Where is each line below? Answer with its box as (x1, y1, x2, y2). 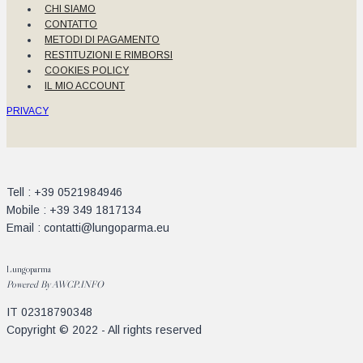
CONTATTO (45, 18, 98, 30)
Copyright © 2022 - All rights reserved (6, 322, 202, 336)
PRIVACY (6, 105, 49, 117)
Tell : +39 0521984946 (6, 185, 122, 199)
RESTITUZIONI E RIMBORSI (45, 49, 173, 61)
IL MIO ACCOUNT (45, 79, 126, 92)
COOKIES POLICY (45, 64, 130, 76)
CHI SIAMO (45, 2, 96, 15)
